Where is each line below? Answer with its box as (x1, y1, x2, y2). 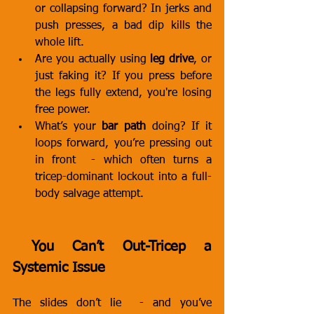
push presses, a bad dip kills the (35, 20, 212, 32)
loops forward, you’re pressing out (35, 138, 212, 149)
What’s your (35, 121, 102, 132)
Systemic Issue (13, 261, 105, 275)
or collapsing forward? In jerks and (35, 4, 212, 15)
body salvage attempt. (35, 189, 144, 200)
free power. (35, 104, 90, 116)
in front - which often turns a (35, 155, 212, 166)
